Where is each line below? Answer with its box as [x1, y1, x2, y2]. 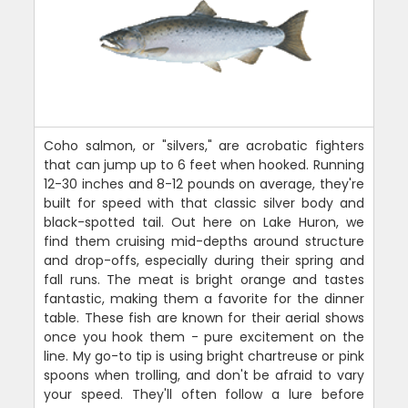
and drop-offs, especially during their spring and [44, 251, 364, 270]
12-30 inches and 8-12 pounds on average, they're [44, 175, 364, 193]
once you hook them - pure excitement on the [44, 328, 364, 346]
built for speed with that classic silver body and [44, 194, 364, 212]
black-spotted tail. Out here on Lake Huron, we [44, 213, 364, 231]
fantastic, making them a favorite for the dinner [44, 290, 364, 308]
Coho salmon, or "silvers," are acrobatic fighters [44, 137, 364, 155]
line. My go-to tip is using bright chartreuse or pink [44, 347, 364, 365]
